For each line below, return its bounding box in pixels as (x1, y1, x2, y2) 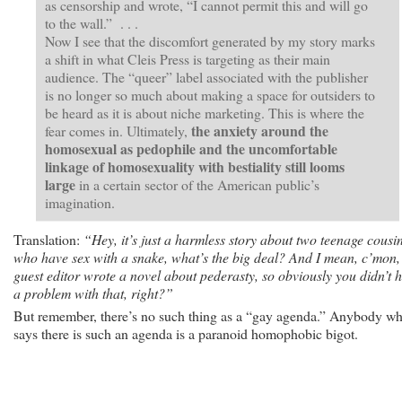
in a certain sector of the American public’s (75, 174, 319, 194)
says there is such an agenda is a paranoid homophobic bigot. (13, 323, 358, 343)
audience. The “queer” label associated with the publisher (45, 66, 368, 86)
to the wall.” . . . (45, 13, 138, 32)
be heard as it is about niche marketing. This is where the (45, 102, 364, 122)
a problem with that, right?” (13, 283, 173, 302)
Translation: (13, 229, 83, 249)
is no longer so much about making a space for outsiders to (45, 84, 375, 104)
